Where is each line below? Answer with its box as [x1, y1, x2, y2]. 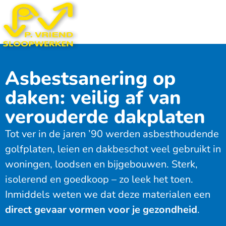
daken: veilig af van [5, 85, 181, 111]
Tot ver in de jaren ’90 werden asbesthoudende [5, 127, 219, 141]
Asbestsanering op [5, 66, 176, 92]
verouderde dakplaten [5, 104, 205, 130]
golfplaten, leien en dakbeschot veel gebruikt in [5, 142, 221, 156]
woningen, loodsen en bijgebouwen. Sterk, [5, 157, 198, 172]
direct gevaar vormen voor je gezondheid [5, 203, 197, 217]
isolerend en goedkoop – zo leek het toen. [5, 173, 193, 187]
